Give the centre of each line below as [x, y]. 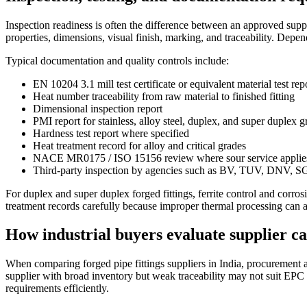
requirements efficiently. [57, 288]
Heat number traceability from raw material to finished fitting [164, 96]
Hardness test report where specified [111, 133]
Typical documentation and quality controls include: [117, 60]
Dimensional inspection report [98, 108]
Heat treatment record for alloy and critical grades [139, 145]
